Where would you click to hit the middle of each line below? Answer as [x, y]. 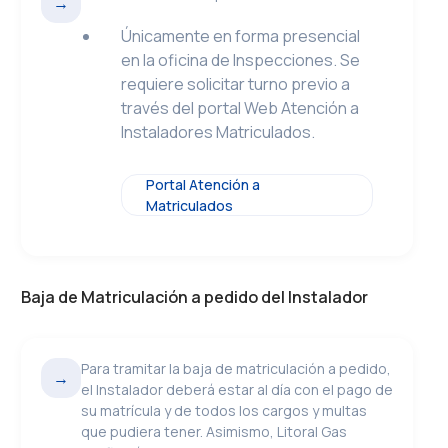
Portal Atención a [203, 184]
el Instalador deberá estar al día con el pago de [237, 389]
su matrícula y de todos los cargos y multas [224, 410]
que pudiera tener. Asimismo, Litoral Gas [214, 431]
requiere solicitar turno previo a [236, 84]
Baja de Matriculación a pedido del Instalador [195, 297]
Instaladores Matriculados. [218, 132]
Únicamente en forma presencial [241, 36]
